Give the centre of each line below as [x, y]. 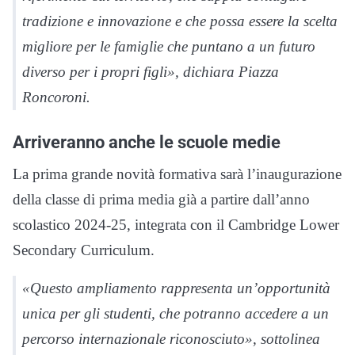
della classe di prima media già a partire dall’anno [161, 200]
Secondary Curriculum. [84, 250]
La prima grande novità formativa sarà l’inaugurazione [177, 174]
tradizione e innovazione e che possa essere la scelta [180, 21]
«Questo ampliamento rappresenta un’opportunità [176, 288]
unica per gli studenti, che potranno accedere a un [176, 314]
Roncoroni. [56, 97]
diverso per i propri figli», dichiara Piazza [151, 72]
